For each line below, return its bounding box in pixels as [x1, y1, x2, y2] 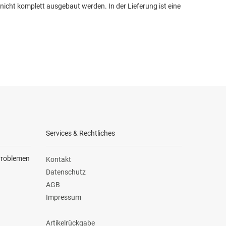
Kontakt [46, 155, 71, 163]
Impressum [46, 193, 81, 202]
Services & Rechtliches [46, 129, 115, 137]
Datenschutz [46, 167, 86, 176]
